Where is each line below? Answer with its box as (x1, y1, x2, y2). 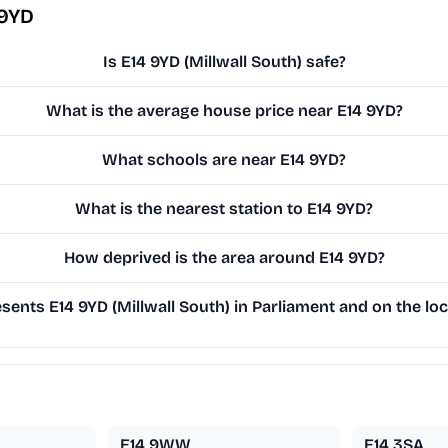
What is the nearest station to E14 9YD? (75, 199, 374, 219)
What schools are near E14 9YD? (102, 150, 347, 170)
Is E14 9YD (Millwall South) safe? (102, 52, 346, 72)
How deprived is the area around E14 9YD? (63, 248, 385, 268)
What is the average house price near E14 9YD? (45, 101, 403, 121)
